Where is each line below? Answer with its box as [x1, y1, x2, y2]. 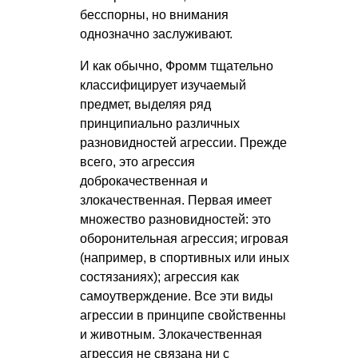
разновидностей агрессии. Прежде [80, 136, 287, 150]
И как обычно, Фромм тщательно [80, 59, 273, 74]
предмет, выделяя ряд [80, 97, 211, 112]
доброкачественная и [80, 174, 208, 189]
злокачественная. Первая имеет [80, 193, 272, 208]
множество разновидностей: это [80, 213, 271, 227]
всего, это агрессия [80, 155, 195, 169]
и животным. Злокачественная [80, 328, 262, 342]
